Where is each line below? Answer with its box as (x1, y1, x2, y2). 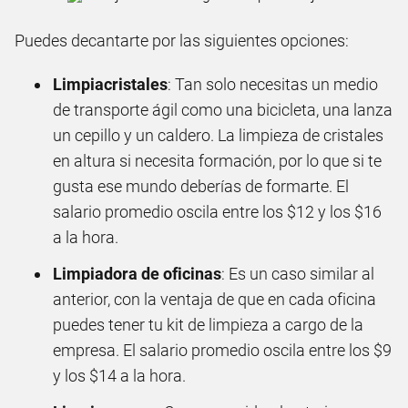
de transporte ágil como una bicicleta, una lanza (53, 99, 393, 119)
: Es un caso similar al (221, 263, 374, 283)
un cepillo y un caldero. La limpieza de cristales (53, 125, 383, 145)
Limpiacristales (53, 74, 168, 94)
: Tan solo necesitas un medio (168, 74, 378, 94)
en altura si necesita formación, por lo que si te (53, 150, 382, 170)
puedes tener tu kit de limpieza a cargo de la (53, 314, 363, 334)
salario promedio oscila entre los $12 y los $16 (53, 201, 382, 221)
